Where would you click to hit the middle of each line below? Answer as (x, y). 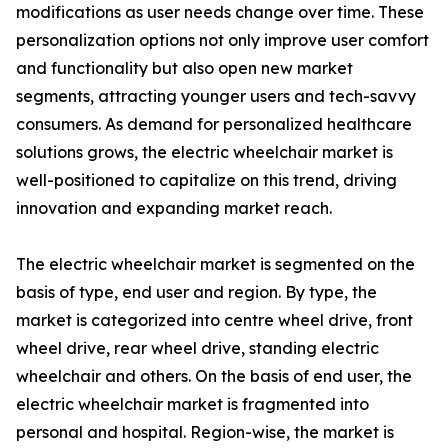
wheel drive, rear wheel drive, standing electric (197, 348)
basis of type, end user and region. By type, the (196, 292)
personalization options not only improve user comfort (222, 40)
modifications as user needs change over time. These (220, 12)
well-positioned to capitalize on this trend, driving (206, 180)
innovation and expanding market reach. (174, 208)
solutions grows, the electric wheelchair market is (204, 152)
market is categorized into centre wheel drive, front (214, 320)
